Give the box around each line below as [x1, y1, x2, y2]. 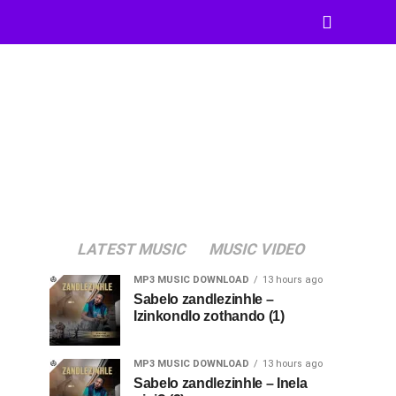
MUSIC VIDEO [206, 240, 308, 258]
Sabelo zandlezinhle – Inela [133, 376, 308, 391]
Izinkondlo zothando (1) [133, 308, 285, 324]
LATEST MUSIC [74, 240, 189, 258]
